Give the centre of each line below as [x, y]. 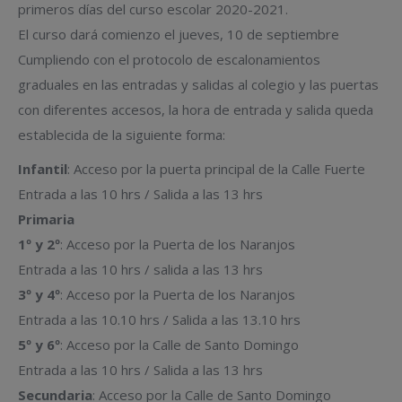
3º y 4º [39, 294]
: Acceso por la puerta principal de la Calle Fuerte [216, 169]
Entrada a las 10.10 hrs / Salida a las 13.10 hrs [159, 319]
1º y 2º [39, 244]
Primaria [46, 219]
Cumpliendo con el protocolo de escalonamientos [169, 59]
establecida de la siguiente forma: [122, 135]
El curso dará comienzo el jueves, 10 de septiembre [179, 34]
